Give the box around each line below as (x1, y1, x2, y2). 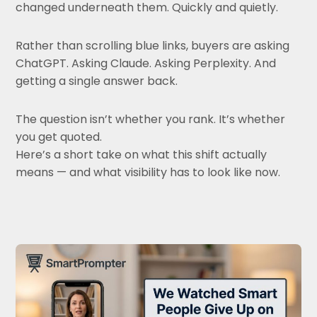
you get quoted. (16, 128, 103, 145)
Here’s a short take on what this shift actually (16, 146, 267, 163)
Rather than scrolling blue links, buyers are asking (16, 37, 290, 54)
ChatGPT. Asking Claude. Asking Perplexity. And (16, 54, 277, 71)
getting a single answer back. (16, 72, 178, 89)
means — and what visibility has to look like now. (16, 163, 281, 180)
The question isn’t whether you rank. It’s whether (16, 110, 286, 127)
